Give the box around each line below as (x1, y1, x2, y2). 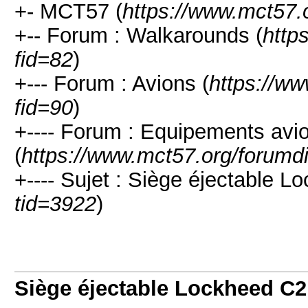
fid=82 (14, 47, 73, 71)
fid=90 (14, 96, 73, 119)
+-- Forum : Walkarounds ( (14, 23, 263, 47)
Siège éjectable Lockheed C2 (14, 276, 307, 300)
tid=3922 (14, 192, 96, 215)
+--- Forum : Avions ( (14, 71, 209, 95)
